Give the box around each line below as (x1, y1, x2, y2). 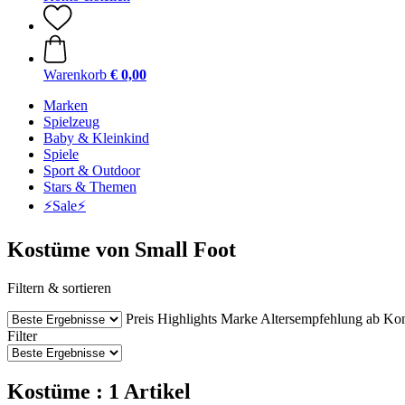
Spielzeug (43, 114, 99, 129)
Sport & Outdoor (43, 163, 140, 178)
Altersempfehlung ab (260, 310, 380, 326)
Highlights (157, 310, 217, 326)
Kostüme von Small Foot (7, 237, 236, 261)
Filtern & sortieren (7, 279, 111, 296)
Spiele (43, 146, 79, 162)
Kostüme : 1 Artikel (7, 379, 191, 403)
